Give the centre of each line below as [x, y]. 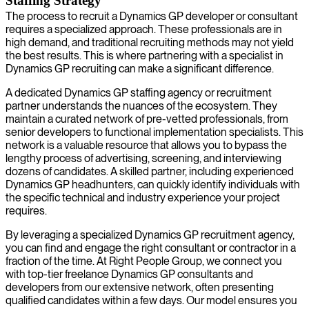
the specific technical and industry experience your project [143, 197]
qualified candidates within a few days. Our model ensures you [151, 300]
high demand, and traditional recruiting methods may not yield [150, 42]
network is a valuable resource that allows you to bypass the [146, 145]
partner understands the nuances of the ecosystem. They [141, 106]
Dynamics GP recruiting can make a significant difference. [140, 68]
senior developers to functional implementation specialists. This [154, 132]
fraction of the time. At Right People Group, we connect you [144, 261]
